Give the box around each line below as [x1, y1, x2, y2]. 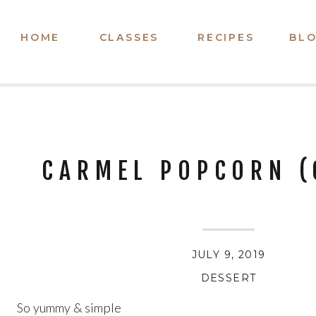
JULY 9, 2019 [191, 248, 266, 261]
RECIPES [197, 31, 255, 44]
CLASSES [99, 31, 159, 44]
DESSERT [200, 272, 257, 284]
